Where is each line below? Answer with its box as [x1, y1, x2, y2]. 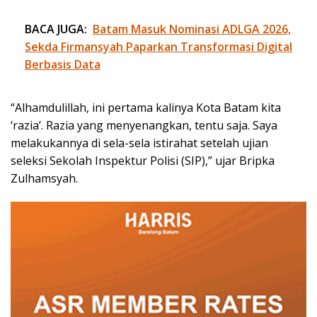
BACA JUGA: [25, 21, 87, 38]
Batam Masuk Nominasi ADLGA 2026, [93, 21, 291, 38]
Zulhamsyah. [11, 171, 78, 187]
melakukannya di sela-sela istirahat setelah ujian [11, 135, 268, 151]
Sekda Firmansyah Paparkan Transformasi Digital [25, 39, 292, 55]
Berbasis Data [25, 57, 100, 73]
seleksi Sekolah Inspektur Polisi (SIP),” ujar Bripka [11, 153, 275, 169]
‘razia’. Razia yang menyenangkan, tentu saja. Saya [11, 117, 277, 134]
